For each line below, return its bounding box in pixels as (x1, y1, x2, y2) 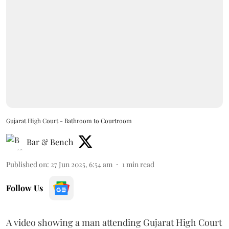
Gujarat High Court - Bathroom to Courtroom (6, 116, 132, 125)
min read (126, 159, 154, 169)
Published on (6, 159, 47, 169)
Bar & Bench (27, 136, 73, 147)
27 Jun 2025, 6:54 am (51, 159, 112, 169)
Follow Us (6, 182, 43, 193)
